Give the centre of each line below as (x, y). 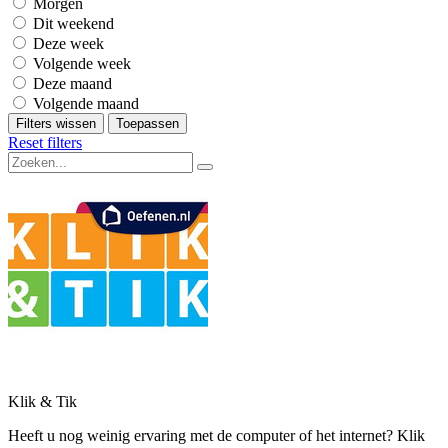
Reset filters (45, 142)
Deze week (68, 43)
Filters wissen (56, 123)
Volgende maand (86, 103)
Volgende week (82, 63)
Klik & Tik (42, 401)
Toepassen (147, 123)
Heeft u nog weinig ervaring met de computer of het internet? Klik (216, 435)
